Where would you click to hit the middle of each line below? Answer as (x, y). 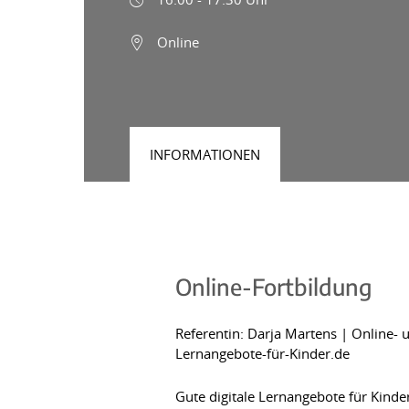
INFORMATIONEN (205, 154)
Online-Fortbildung (274, 286)
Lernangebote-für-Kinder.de (262, 353)
